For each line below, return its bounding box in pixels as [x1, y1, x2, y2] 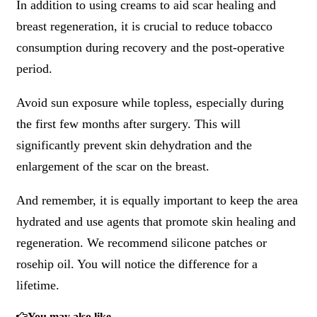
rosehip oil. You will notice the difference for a [16, 256, 258, 271]
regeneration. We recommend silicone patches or [16, 235, 267, 250]
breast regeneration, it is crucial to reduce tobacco [16, 18, 272, 33]
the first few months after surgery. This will [16, 116, 241, 131]
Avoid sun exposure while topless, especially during [16, 95, 284, 110]
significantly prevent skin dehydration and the [16, 137, 252, 152]
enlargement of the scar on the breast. [16, 158, 209, 173]
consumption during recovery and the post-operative [16, 40, 284, 54]
